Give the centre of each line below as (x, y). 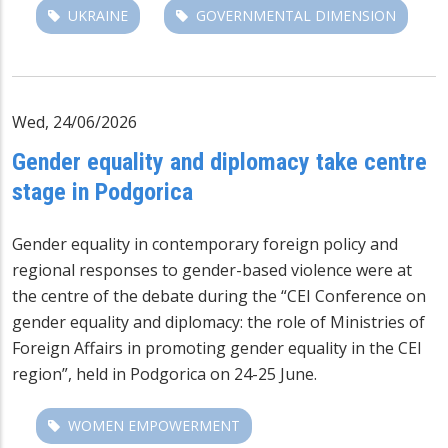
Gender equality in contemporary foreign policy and (205, 243)
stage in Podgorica (102, 191)
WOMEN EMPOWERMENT (154, 425)
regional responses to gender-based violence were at (212, 269)
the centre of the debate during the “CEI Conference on (219, 295)
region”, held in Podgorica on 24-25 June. (164, 373)
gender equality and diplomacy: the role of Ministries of (218, 321)
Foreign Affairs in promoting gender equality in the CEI (217, 347)
